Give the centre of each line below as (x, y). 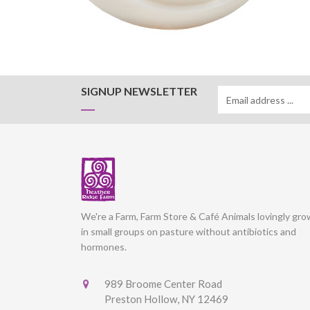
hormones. (104, 246)
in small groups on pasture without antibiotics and (189, 231)
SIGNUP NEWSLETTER (139, 91)
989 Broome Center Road (163, 283)
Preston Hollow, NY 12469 (166, 299)
